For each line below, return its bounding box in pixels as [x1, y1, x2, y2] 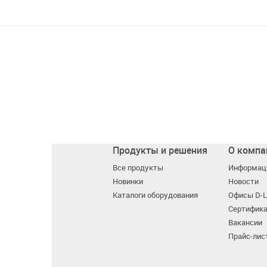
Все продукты [113, 163, 163, 173]
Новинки [113, 176, 143, 187]
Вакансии [228, 218, 263, 228]
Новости [228, 176, 259, 187]
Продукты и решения [113, 144, 207, 157]
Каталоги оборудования [113, 190, 198, 201]
